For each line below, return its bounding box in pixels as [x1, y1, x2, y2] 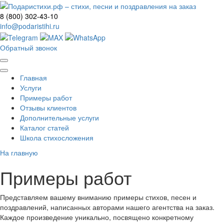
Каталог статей [20, 122, 69, 132]
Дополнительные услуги [20, 112, 99, 122]
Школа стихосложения [20, 132, 93, 142]
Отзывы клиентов [20, 102, 76, 112]
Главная [20, 72, 47, 82]
